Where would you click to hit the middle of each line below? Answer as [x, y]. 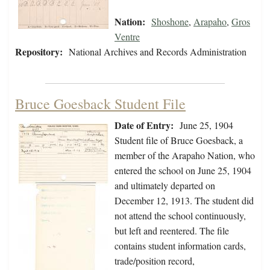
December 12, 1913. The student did [184, 201]
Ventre [127, 37]
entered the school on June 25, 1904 [183, 171]
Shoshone [170, 22]
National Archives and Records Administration [158, 52]
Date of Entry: [144, 125]
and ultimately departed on [165, 186]
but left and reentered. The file [172, 231]
